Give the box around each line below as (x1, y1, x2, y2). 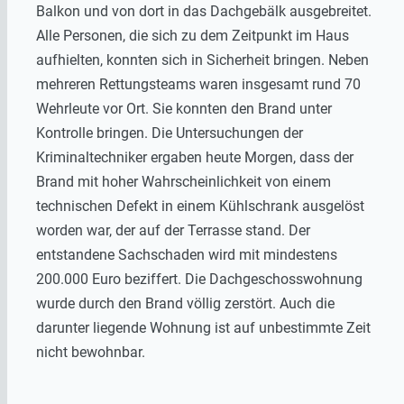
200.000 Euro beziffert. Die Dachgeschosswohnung (36, 270, 363, 288)
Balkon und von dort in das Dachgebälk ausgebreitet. (36, 2, 372, 20)
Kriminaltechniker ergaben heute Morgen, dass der (36, 148, 353, 166)
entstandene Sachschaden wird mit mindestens (36, 245, 337, 263)
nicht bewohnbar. (36, 343, 145, 361)
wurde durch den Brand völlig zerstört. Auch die (36, 294, 335, 312)
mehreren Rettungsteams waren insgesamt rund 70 (36, 75, 361, 93)
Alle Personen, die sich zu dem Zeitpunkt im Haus (36, 26, 349, 44)
